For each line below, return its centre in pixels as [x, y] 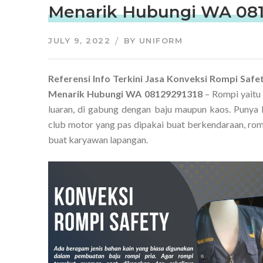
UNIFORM [161, 41]
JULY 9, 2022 [79, 41]
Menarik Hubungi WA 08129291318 [125, 94]
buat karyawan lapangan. [98, 139]
